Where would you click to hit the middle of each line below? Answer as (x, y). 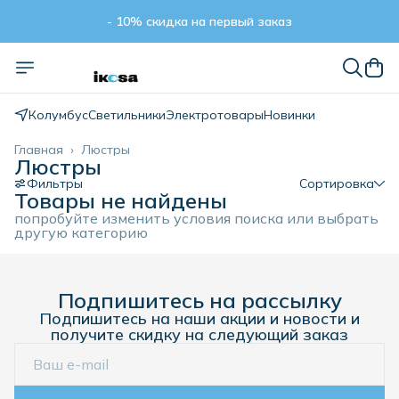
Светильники (127, 115)
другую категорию (81, 232)
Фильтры (55, 183)
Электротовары (215, 115)
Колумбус (58, 115)
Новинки (289, 115)
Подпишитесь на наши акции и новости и (199, 318)
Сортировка (337, 183)
